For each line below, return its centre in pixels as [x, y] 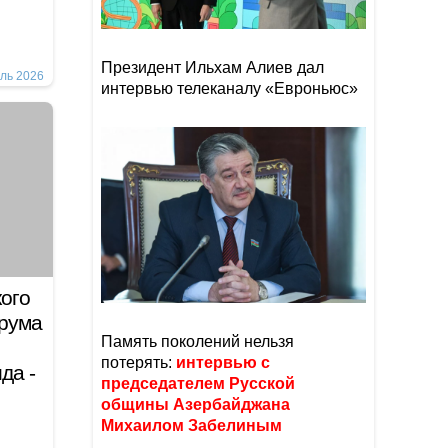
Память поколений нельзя [197, 341]
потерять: [138, 362]
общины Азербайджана [195, 404]
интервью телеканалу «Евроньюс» [229, 88]
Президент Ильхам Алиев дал [212, 67]
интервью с [223, 362]
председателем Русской [198, 383]
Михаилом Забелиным [193, 425]
